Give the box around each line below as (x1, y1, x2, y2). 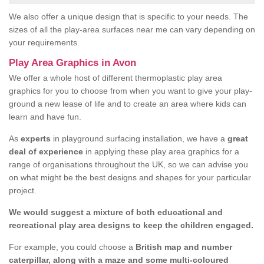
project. (9, 186, 37, 196)
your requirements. (9, 38, 80, 48)
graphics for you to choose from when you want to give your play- (9, 86, 252, 96)
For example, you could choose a (9, 242, 133, 252)
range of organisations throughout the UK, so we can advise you (9, 160, 248, 170)
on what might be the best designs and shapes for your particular (9, 173, 251, 183)
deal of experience (9, 147, 83, 157)
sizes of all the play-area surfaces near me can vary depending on (9, 25, 255, 35)
